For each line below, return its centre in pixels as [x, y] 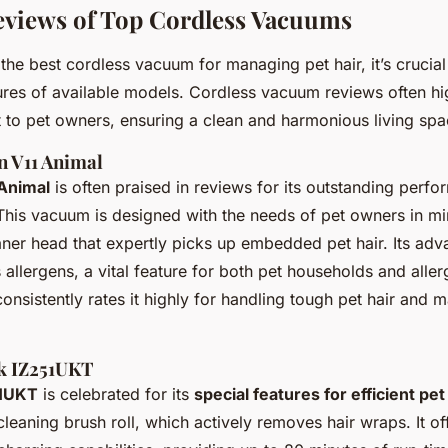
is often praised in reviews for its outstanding [224, 187]
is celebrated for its [116, 394]
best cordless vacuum [111, 64]
